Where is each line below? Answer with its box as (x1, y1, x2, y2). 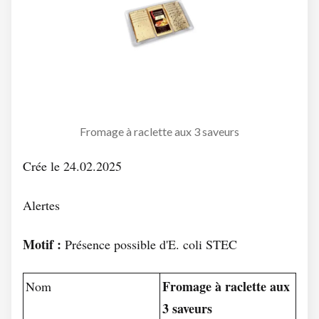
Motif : (23, 235, 61, 253)
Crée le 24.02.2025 (23, 157, 122, 174)
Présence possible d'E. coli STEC (61, 236, 237, 253)
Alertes (23, 197, 60, 214)
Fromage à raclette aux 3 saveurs (80, 125, 239, 138)
